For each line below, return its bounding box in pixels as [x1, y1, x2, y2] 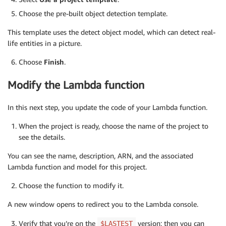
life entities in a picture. [8, 39, 82, 48]
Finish [44, 58, 64, 67]
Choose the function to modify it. [19, 181, 124, 190]
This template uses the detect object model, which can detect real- [8, 28, 215, 37]
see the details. [19, 133, 65, 142]
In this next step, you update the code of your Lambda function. [8, 103, 207, 112]
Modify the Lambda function [8, 78, 144, 91]
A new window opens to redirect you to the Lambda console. [8, 200, 198, 209]
